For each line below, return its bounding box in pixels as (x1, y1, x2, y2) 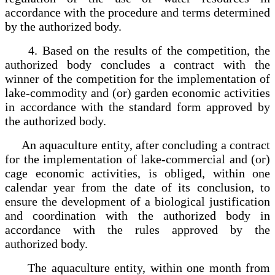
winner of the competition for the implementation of (5, 71, 270, 85)
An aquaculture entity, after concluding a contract (5, 137, 270, 152)
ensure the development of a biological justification (5, 194, 270, 208)
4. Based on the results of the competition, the (5, 43, 270, 57)
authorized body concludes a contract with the (5, 57, 270, 71)
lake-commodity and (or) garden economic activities (5, 85, 270, 99)
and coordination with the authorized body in (5, 208, 270, 222)
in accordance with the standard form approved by (5, 99, 270, 114)
